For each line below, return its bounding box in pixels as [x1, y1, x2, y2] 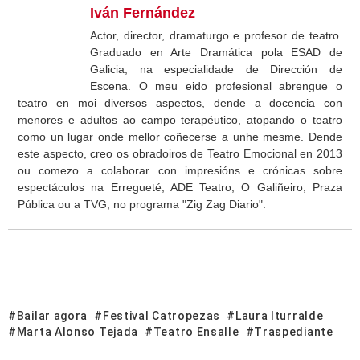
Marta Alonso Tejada [16, 325, 139, 338]
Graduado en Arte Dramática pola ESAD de [90, 45, 342, 59]
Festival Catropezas [102, 309, 221, 322]
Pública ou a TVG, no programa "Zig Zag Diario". [18, 197, 266, 211]
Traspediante [254, 325, 333, 338]
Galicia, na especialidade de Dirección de [90, 62, 342, 76]
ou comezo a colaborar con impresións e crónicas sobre [18, 163, 342, 177]
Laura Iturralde [235, 309, 324, 322]
